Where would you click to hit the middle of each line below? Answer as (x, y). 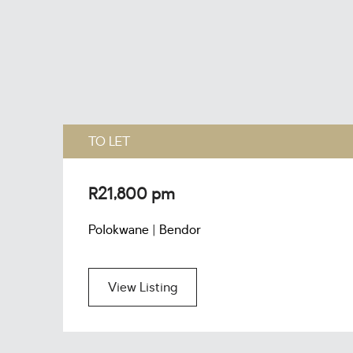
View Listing (143, 288)
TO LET (109, 142)
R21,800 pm (132, 194)
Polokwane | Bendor (145, 230)
